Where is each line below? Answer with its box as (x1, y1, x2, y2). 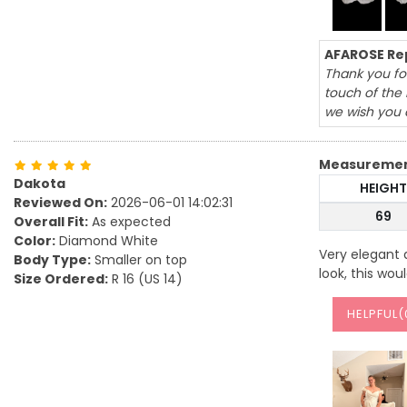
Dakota (14, 174, 65, 193)
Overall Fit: (14, 213, 88, 231)
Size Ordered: (14, 270, 108, 288)
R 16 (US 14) (108, 270, 183, 288)
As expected (88, 213, 171, 231)
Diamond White (55, 232, 158, 250)
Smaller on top (91, 251, 187, 269)
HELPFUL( (347, 305, 404, 323)
